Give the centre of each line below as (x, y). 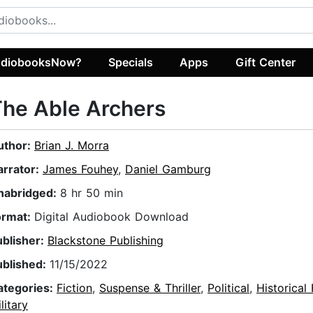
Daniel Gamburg (168, 169)
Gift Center (265, 62)
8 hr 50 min (92, 193)
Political (228, 288)
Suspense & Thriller (150, 288)
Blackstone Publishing (105, 241)
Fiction (74, 288)
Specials (131, 62)
